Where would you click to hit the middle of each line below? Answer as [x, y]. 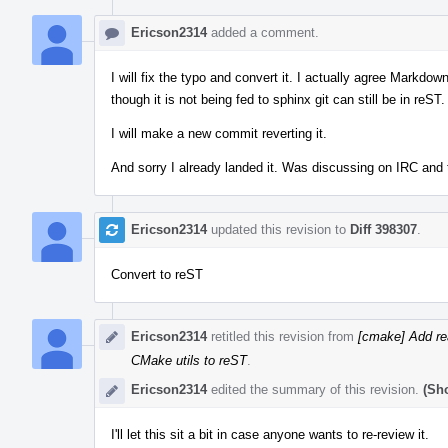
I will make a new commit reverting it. [219, 133]
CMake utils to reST [189, 360]
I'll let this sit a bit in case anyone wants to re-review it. [270, 434]
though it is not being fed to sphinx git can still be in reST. [278, 99]
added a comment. [263, 32]
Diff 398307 [383, 229]
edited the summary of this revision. [315, 389]
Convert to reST [157, 274]
